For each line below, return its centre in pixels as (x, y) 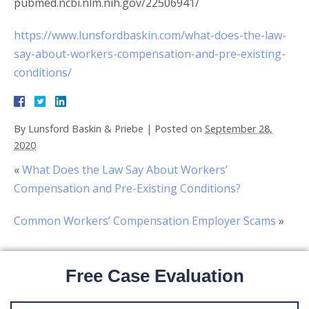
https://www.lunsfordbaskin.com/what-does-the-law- (150, 36)
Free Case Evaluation (154, 276)
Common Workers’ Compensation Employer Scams (145, 221)
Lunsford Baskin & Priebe (86, 129)
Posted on (180, 129)
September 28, (239, 129)
